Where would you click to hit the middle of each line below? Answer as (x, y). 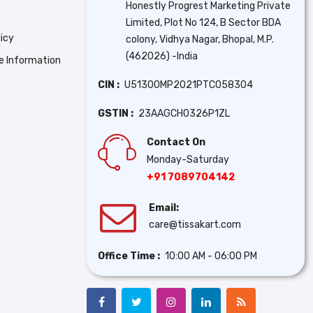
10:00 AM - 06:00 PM (211, 256)
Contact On (176, 142)
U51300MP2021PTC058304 (189, 85)
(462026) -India (162, 56)
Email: (164, 208)
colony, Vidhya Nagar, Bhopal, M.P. (200, 39)
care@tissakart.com (195, 224)
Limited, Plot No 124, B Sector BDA (203, 22)
